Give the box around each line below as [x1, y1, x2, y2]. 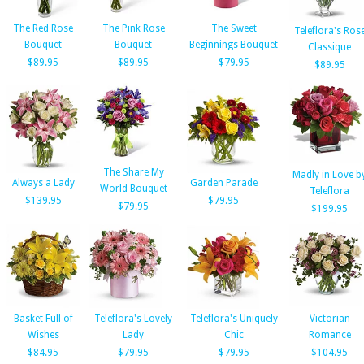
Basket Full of [13, 313, 73, 324]
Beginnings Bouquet [189, 39, 278, 50]
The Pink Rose [102, 23, 165, 34]
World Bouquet [99, 183, 167, 194]
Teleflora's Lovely [94, 313, 172, 324]
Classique [308, 41, 351, 53]
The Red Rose [13, 23, 73, 34]
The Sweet [210, 23, 257, 34]
